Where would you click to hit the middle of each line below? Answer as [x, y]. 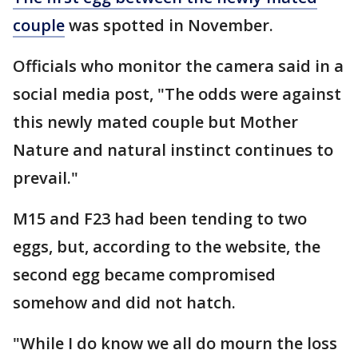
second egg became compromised [144, 275]
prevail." [46, 178]
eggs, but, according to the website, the [167, 247]
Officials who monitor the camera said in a [178, 66]
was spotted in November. [169, 26]
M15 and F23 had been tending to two [160, 219]
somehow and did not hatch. [126, 303]
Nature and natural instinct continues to [173, 150]
